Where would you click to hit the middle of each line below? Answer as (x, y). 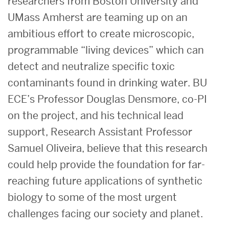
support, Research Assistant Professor (100, 132)
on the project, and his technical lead (96, 115)
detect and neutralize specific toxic (91, 66)
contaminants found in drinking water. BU (107, 83)
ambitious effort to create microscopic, (101, 33)
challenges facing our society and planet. (105, 213)
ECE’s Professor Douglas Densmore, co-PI (107, 99)
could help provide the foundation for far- (106, 164)
